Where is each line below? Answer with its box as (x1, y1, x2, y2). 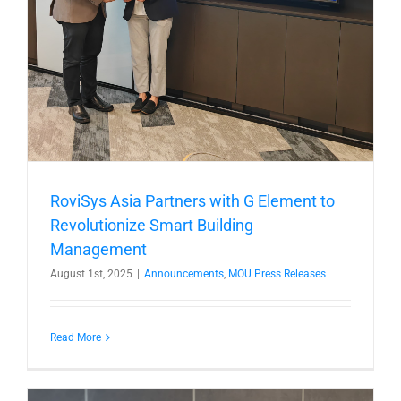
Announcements (144, 268, 224, 280)
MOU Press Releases (228, 268, 326, 280)
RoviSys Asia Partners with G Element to (50, 192, 335, 210)
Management (50, 240, 147, 259)
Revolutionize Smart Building (50, 216, 253, 235)
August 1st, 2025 (50, 268, 132, 280)
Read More (50, 331, 101, 344)
